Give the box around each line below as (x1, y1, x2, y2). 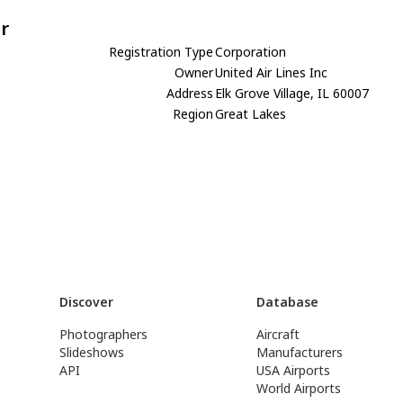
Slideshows (58, 344, 124, 361)
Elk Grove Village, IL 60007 (215, 85, 370, 102)
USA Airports (256, 362, 331, 379)
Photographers (58, 326, 148, 343)
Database (256, 293, 319, 310)
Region (173, 105, 214, 122)
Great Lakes (215, 105, 287, 122)
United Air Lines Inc (215, 64, 328, 81)
